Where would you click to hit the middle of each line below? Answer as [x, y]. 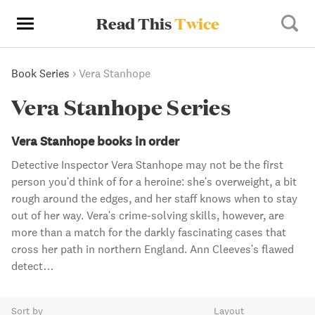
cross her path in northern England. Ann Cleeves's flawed [153, 249]
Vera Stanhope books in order [95, 141]
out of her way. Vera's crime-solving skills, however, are [148, 215]
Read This [135, 23]
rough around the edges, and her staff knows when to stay [154, 198]
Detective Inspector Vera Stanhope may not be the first [147, 165]
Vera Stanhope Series [121, 107]
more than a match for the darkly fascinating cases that [149, 232]
